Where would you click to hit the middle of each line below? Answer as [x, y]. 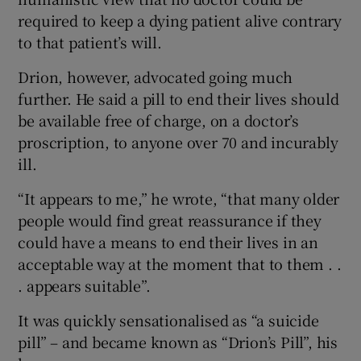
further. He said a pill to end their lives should [178, 98]
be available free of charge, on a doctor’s [159, 120]
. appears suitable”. [84, 285]
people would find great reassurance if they [170, 220]
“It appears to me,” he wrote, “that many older [179, 198]
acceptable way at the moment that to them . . [180, 263]
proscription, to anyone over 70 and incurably [178, 141]
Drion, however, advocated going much [156, 76]
